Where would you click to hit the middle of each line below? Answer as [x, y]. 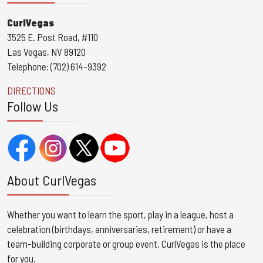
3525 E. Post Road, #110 [53, 37]
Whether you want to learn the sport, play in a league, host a [120, 215]
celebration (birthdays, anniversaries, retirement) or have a [119, 229]
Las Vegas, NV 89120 [46, 52]
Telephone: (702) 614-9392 [57, 67]
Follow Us [33, 106]
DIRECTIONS [31, 91]
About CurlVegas [52, 180]
